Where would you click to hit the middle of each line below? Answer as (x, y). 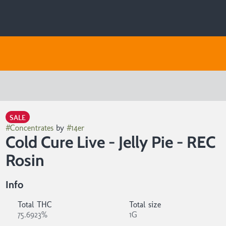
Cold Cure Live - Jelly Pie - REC (110, 142)
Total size (145, 205)
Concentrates (32, 128)
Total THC (35, 205)
